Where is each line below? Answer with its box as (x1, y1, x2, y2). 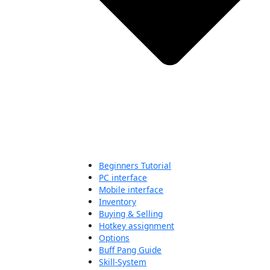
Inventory (99, 196, 137, 208)
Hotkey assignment (99, 220, 175, 232)
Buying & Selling (99, 208, 163, 220)
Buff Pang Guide (99, 244, 162, 256)
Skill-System (99, 256, 147, 268)
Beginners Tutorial (99, 160, 172, 172)
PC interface (99, 172, 148, 184)
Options (99, 232, 130, 244)
